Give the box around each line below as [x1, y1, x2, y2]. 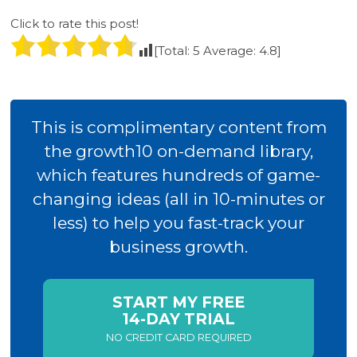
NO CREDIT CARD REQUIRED [105, 331, 252, 343]
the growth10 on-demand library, [44, 140, 313, 161]
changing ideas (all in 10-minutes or [32, 188, 325, 209]
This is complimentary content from [30, 116, 327, 137]
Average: [199, 42, 259, 58]
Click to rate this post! [10, 15, 139, 31]
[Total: [153, 42, 193, 58]
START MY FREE [112, 292, 245, 312]
